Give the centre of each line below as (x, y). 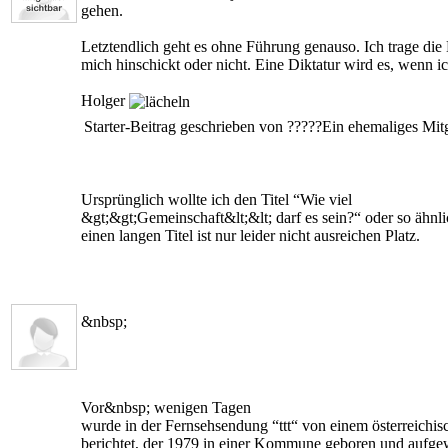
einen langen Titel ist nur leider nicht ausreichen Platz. (250, 235)
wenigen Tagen (202, 407)
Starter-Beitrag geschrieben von (185, 126)
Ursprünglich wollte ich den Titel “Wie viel (216, 199)
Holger (105, 100)
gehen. (102, 10)
